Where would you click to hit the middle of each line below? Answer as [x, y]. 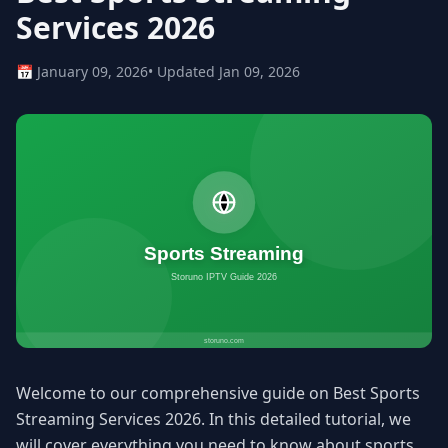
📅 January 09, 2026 [82, 72]
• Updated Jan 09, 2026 [224, 72]
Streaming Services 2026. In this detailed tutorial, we [213, 419]
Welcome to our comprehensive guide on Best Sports [218, 393]
